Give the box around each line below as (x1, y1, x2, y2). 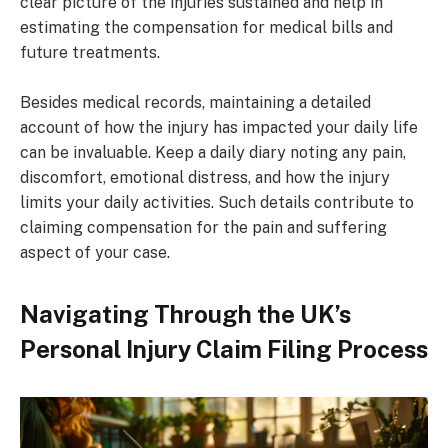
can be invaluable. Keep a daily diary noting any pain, (20, 142, 406, 162)
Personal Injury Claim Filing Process (20, 334, 428, 363)
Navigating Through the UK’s (20, 299, 351, 328)
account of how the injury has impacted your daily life (20, 117, 418, 137)
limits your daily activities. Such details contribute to (20, 192, 414, 212)
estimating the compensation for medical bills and (20, 18, 393, 38)
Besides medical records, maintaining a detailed (20, 92, 371, 112)
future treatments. (20, 43, 160, 63)
